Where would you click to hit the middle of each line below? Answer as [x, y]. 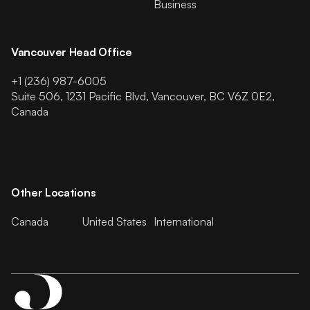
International [183, 221]
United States [114, 221]
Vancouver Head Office [72, 52]
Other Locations [54, 192]
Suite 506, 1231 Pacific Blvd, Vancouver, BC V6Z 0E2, [143, 96]
